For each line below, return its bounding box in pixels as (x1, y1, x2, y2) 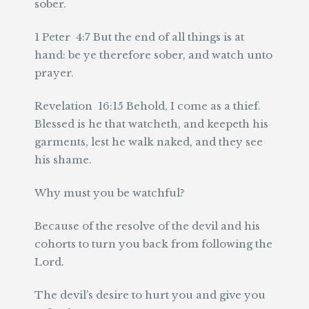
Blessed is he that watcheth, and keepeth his (34, 117, 268, 130)
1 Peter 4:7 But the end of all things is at (34, 30, 244, 43)
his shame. (34, 153, 92, 166)
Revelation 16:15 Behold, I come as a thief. (34, 99, 261, 112)
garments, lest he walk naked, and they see (34, 135, 263, 148)
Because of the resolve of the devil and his (34, 219, 260, 232)
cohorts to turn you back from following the (34, 237, 272, 250)
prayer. (34, 66, 74, 79)
